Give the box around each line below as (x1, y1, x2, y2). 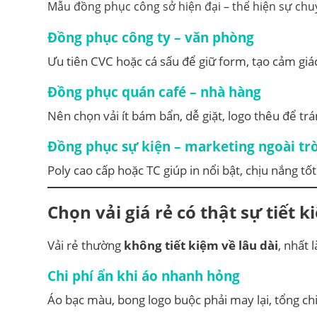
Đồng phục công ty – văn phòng (47, 28, 254, 47)
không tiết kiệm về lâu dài (124, 237, 278, 254)
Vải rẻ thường (47, 237, 124, 254)
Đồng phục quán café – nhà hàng (47, 83, 261, 101)
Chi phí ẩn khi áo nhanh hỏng (47, 267, 240, 285)
